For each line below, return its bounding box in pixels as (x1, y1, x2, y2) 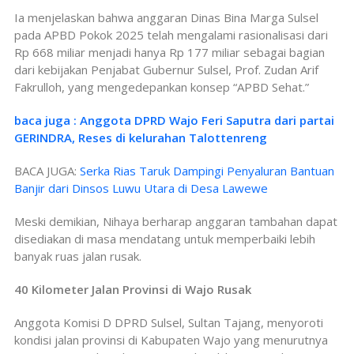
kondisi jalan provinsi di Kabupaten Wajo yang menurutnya (14, 331, 328, 348)
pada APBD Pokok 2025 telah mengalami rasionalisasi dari (14, 26, 328, 43)
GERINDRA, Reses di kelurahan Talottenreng (14, 129, 267, 145)
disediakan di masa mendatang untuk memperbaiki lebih (14, 230, 315, 247)
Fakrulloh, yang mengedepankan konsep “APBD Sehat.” (14, 78, 309, 95)
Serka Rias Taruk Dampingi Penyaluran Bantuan (80, 162, 334, 179)
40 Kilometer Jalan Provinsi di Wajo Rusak (14, 281, 251, 297)
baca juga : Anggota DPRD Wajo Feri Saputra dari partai (14, 111, 334, 128)
